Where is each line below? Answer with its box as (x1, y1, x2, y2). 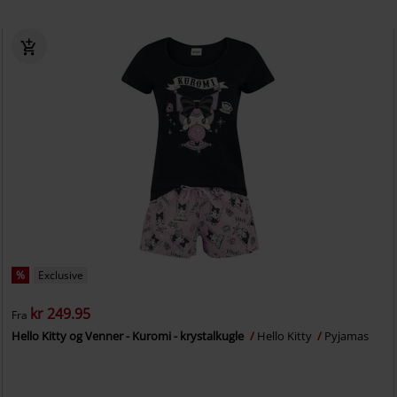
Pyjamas (324, 328, 370, 344)
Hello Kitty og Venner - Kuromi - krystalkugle (12, 328, 247, 344)
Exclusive (38, 268, 84, 283)
